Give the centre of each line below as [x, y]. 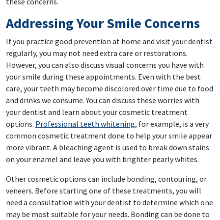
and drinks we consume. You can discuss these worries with [103, 100]
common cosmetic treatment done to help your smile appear [109, 136]
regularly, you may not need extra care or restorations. [97, 53]
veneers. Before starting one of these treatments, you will [104, 191]
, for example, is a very [172, 124]
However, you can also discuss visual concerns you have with [105, 65]
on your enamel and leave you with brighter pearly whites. [102, 159]
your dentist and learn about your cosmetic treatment [97, 112]
